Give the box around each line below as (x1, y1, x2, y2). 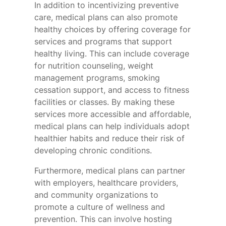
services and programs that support (34, 36, 172, 47)
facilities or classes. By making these (34, 97, 175, 107)
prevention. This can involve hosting (34, 214, 172, 224)
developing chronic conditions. (34, 145, 152, 156)
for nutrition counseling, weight (34, 61, 153, 71)
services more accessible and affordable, (34, 109, 191, 120)
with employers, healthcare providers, (34, 178, 178, 188)
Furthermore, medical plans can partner (34, 165, 185, 176)
